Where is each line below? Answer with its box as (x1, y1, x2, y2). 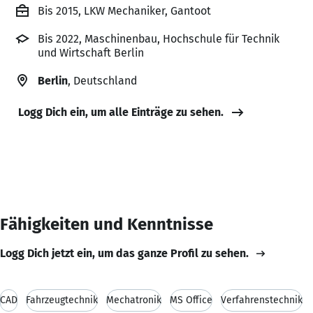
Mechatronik (106, 293, 161, 306)
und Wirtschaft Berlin (38, 45, 144, 59)
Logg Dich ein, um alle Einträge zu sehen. (18, 105, 224, 119)
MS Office (170, 293, 212, 306)
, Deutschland (68, 73, 137, 87)
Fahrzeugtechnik (26, 293, 98, 306)
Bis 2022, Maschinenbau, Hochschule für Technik (38, 31, 279, 45)
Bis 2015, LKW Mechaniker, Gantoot (38, 3, 211, 17)
